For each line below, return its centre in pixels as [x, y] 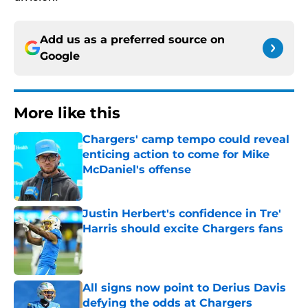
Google [60, 56]
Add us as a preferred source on [132, 40]
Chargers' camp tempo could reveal [186, 140]
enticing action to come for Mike [176, 155]
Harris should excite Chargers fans [183, 229]
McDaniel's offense [137, 170]
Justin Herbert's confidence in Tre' [182, 214]
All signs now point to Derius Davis [184, 288]
